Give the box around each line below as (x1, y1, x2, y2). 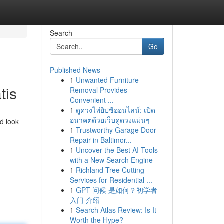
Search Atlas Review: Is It (75, 205, 156, 215)
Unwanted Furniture (75, 75, 139, 85)
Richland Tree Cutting (75, 165, 144, 175)
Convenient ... (69, 95, 114, 105)
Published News (49, 65, 100, 75)
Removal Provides (69, 85, 127, 95)
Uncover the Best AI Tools (75, 145, 158, 155)
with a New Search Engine (69, 155, 153, 165)
